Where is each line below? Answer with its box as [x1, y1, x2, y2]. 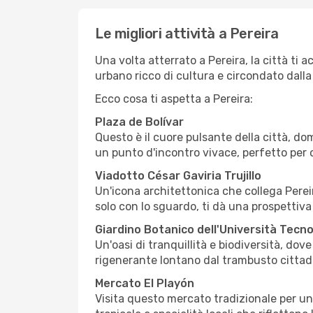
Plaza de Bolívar [95, 115, 184, 129]
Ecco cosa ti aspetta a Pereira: [95, 92, 253, 105]
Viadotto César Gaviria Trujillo [95, 169, 261, 182]
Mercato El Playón [95, 277, 194, 290]
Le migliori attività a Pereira [95, 25, 279, 42]
